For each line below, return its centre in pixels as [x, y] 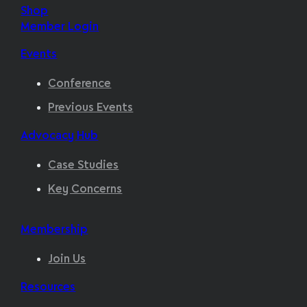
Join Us [67, 259]
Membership [54, 230]
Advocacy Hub [60, 136]
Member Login [60, 27]
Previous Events [91, 108]
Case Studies [84, 166]
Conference [80, 84]
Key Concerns [85, 189]
